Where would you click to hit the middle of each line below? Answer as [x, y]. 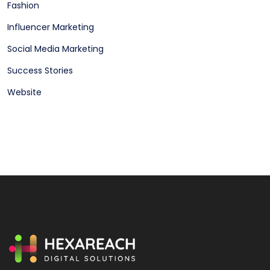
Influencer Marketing [51, 27]
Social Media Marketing [55, 49]
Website [24, 93]
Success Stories [40, 71]
